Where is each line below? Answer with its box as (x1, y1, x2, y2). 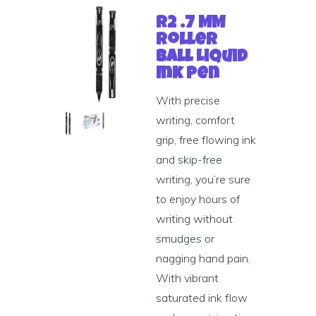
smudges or (156, 231, 215, 245)
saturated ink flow (156, 291, 248, 305)
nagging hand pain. (156, 251, 251, 265)
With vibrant (156, 271, 219, 285)
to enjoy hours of (156, 192, 241, 206)
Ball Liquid (156, 49, 248, 66)
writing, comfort (156, 113, 236, 127)
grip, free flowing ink (156, 133, 257, 147)
